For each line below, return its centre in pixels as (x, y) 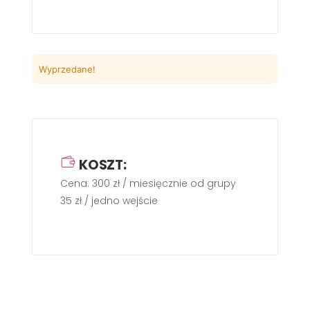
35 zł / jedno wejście (109, 201)
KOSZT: (103, 165)
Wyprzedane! (67, 69)
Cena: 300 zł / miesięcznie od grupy (148, 183)
